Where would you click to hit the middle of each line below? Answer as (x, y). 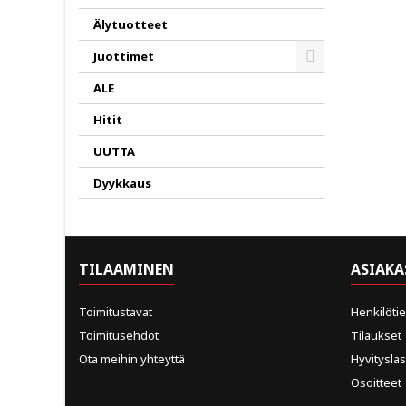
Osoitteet (376, 382)
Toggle (332, 79)
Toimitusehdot (119, 335)
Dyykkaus (122, 183)
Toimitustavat (116, 312)
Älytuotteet (130, 24)
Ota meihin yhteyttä (132, 359)
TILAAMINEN (126, 269)
